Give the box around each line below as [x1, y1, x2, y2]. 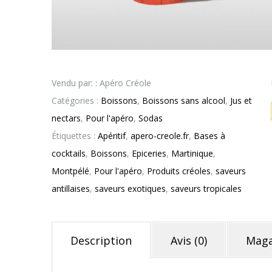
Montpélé [52, 165, 89, 177]
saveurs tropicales [171, 183, 242, 195]
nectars [52, 112, 81, 124]
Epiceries [132, 148, 166, 160]
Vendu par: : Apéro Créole [52, 77, 151, 89]
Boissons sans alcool [142, 95, 225, 107]
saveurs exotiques [95, 183, 166, 195]
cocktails [52, 148, 86, 160]
